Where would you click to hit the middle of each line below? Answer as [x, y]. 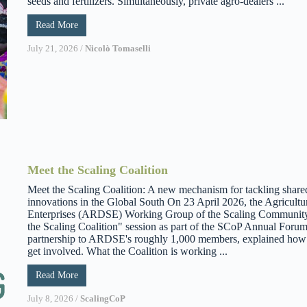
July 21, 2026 [53, 48]
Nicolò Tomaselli [118, 48]
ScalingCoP [103, 298]
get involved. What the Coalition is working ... [127, 251]
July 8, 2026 [50, 298]
